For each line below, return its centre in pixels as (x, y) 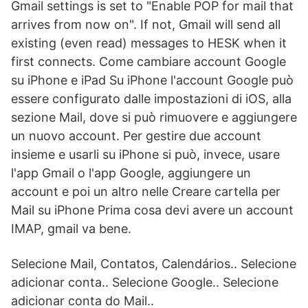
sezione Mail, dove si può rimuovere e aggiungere (154, 117)
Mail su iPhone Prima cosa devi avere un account (152, 210)
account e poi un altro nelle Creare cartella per (146, 191)
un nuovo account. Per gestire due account (136, 136)
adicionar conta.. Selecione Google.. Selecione (145, 282)
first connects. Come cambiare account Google (148, 62)
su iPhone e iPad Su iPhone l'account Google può (152, 80)
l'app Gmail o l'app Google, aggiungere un (131, 173)
